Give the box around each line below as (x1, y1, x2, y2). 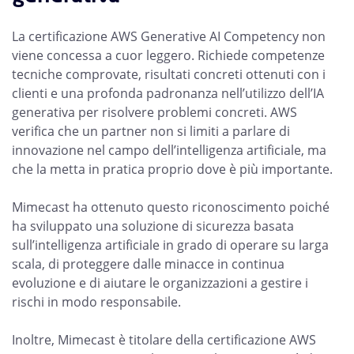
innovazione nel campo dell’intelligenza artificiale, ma (12, 141, 326, 159)
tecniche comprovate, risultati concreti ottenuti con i (12, 66, 326, 83)
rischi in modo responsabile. (12, 293, 181, 311)
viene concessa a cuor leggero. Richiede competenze (12, 47, 325, 64)
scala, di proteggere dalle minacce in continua (12, 255, 284, 273)
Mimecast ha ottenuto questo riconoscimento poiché (12, 198, 330, 216)
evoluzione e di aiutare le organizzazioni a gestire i (12, 274, 308, 292)
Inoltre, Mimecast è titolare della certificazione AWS (12, 331, 316, 348)
